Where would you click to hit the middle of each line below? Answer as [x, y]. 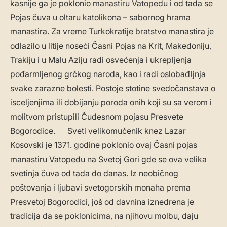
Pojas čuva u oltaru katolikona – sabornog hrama [100, 17]
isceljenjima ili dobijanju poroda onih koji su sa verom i [111, 103]
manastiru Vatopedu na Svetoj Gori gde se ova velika [108, 159]
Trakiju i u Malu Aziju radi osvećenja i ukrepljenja [101, 60]
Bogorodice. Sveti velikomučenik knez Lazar [98, 131]
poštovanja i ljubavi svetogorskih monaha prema [100, 188]
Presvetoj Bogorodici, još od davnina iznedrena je [102, 202]
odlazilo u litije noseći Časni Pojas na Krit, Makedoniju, [111, 46]
